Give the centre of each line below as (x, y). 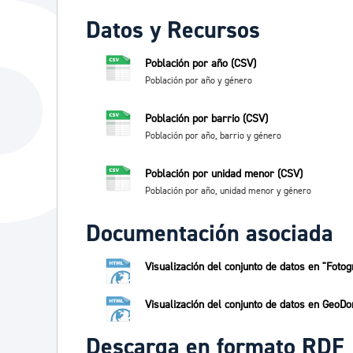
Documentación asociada (210, 234)
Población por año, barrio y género (213, 136)
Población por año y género (199, 81)
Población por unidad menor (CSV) (224, 174)
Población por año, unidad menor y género (228, 191)
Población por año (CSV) (201, 64)
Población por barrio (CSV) (206, 119)
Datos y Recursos (173, 30)
